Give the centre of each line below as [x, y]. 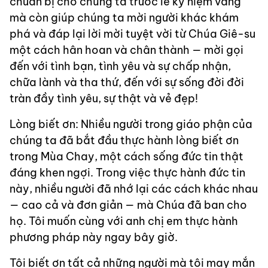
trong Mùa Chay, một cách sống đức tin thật [127, 157]
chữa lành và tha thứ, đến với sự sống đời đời [127, 83]
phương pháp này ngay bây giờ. [94, 237]
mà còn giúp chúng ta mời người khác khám [124, 18]
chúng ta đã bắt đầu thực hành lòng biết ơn [124, 141]
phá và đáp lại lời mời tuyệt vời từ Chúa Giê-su [133, 34]
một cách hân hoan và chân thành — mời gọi [127, 50]
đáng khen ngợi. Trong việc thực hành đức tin [127, 173]
